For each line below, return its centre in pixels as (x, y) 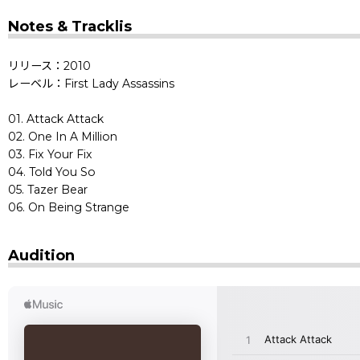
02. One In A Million (63, 136)
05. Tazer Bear (48, 189)
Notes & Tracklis (70, 26)
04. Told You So (52, 172)
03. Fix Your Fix (50, 154)
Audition (41, 255)
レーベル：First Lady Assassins (91, 83)
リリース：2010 (49, 65)
